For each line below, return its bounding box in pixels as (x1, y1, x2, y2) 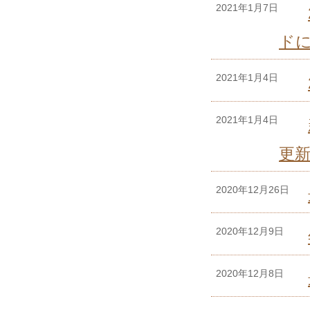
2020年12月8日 (216, 267, 284, 279)
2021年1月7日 (216, 1, 278, 13)
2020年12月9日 (216, 226, 284, 237)
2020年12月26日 (216, 184, 289, 196)
